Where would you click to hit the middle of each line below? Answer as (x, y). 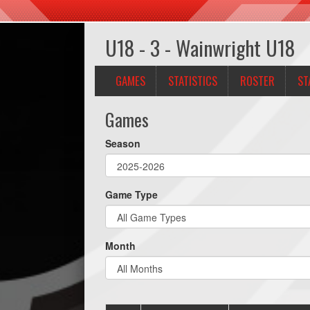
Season (123, 143)
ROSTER (257, 81)
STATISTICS (193, 81)
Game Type (131, 194)
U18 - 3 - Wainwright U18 (200, 48)
